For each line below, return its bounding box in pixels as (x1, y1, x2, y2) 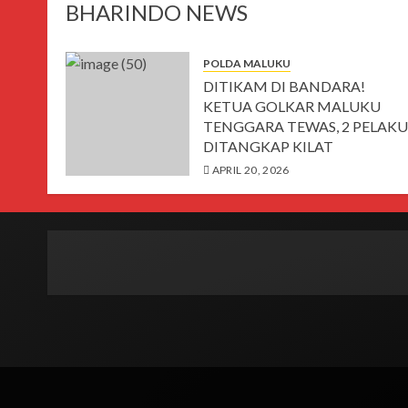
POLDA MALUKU (203, 56, 291, 70)
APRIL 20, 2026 (211, 163, 290, 177)
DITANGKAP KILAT (203, 138, 333, 155)
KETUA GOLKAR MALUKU (203, 97, 381, 115)
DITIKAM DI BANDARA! (203, 77, 365, 95)
